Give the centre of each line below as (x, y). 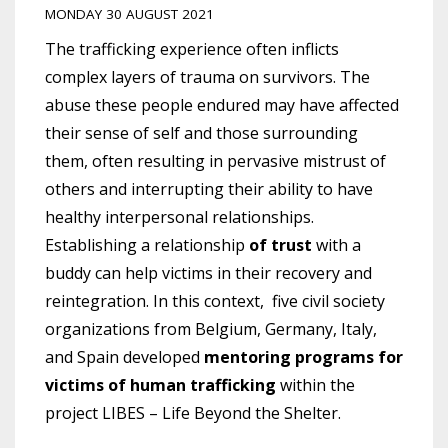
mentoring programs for (303, 356)
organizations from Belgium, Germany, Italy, (211, 328)
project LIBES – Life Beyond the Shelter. (193, 412)
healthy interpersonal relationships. (179, 216)
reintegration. (99, 300)
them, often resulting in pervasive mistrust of (215, 160)
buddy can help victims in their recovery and (208, 272)
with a (336, 244)
